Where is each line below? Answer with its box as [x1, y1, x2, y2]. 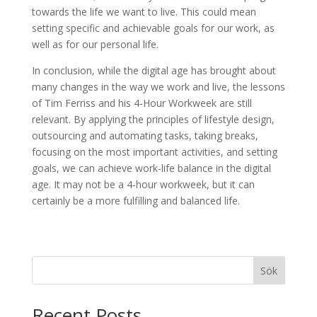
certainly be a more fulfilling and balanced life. [31, 194, 240, 207]
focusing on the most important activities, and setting [31, 145, 277, 158]
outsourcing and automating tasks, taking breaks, [31, 129, 258, 142]
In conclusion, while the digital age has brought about [31, 64, 276, 77]
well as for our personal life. [31, 38, 158, 51]
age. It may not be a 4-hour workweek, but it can [31, 178, 255, 191]
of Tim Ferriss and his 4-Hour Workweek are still [31, 96, 252, 110]
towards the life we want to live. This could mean [31, 5, 256, 18]
